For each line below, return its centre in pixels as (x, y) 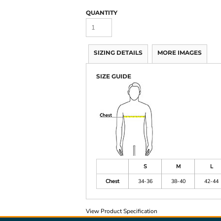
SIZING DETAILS (118, 53)
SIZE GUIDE (114, 76)
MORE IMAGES (180, 53)
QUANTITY (102, 13)
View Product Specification (122, 211)
